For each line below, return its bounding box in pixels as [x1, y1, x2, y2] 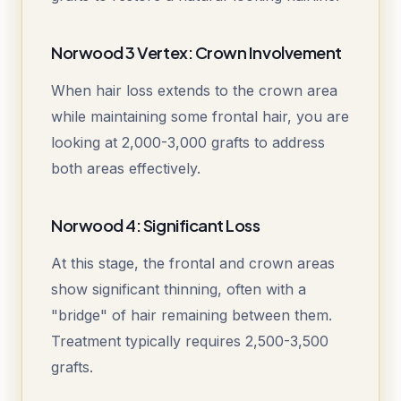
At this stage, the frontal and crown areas [51, 254, 335, 273]
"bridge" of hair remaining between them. [51, 306, 332, 325]
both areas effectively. [51, 159, 200, 178]
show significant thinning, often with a [51, 280, 306, 299]
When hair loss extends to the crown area [51, 81, 337, 100]
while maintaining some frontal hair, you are [51, 107, 349, 126]
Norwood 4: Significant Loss [51, 215, 260, 236]
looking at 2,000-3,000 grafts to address [51, 133, 325, 152]
